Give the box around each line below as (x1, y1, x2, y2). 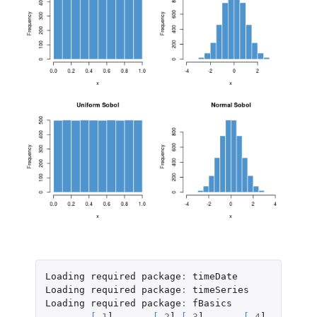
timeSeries (192, 284, 249, 296)
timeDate (192, 271, 238, 282)
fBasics (192, 298, 232, 309)
